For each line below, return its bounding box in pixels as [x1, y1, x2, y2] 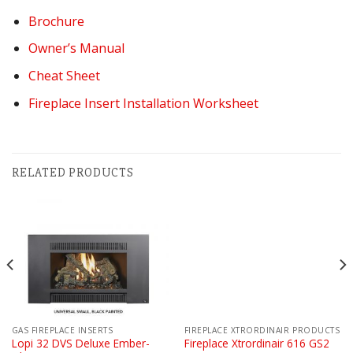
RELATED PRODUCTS [12, 165, 134, 181]
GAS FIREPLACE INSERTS [11, 324, 113, 336]
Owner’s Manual [28, 39, 124, 58]
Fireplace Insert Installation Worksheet [28, 94, 258, 112]
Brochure [28, 12, 84, 30]
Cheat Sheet [28, 67, 100, 85]
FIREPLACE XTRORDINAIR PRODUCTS [184, 324, 340, 336]
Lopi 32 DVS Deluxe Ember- [11, 336, 150, 351]
